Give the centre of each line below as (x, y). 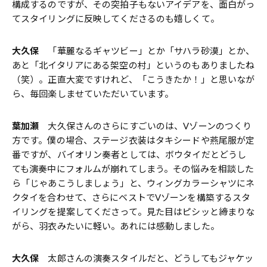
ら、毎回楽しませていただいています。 (93, 93)
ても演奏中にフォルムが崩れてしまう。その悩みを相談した (133, 168)
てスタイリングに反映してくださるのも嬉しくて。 (116, 18)
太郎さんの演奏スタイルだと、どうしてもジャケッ (146, 258)
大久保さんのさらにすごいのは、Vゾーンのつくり (145, 125)
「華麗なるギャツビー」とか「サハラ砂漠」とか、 (147, 50)
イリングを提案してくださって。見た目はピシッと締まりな (133, 211)
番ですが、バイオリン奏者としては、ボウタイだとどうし (129, 154)
